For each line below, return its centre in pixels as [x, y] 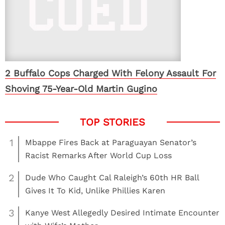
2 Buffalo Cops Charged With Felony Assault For [110, 73]
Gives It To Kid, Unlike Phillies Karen [95, 191]
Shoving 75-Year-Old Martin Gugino [81, 89]
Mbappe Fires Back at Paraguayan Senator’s [111, 142]
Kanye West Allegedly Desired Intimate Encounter [122, 213]
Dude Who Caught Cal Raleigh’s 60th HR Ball [112, 178]
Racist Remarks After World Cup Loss [98, 155]
